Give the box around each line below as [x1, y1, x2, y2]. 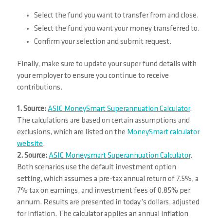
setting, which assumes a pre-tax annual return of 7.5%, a [17, 175, 199, 183]
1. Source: [17, 105, 48, 113]
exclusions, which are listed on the [17, 128, 127, 137]
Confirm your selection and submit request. [34, 38, 171, 46]
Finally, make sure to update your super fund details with [17, 60, 197, 69]
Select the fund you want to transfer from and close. [34, 12, 199, 20]
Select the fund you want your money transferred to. [34, 25, 200, 33]
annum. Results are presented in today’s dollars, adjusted [17, 199, 200, 207]
